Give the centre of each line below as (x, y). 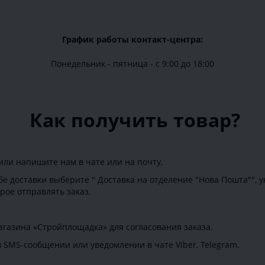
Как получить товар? (132, 120)
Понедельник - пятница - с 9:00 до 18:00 (132, 64)
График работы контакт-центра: (132, 40)
